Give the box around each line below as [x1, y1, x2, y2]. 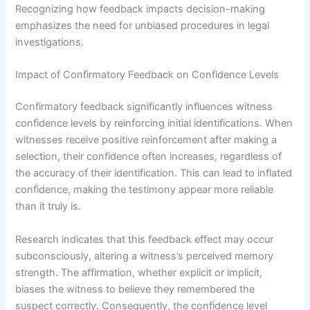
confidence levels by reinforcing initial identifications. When [15, 117, 293, 130]
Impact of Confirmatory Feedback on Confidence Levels [15, 69, 280, 82]
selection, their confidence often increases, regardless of [15, 150, 282, 163]
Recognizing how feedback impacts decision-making [15, 2, 266, 15]
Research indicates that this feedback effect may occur [15, 232, 274, 246]
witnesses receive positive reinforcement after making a [15, 134, 277, 147]
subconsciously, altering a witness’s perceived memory [15, 249, 274, 262]
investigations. [15, 35, 84, 48]
